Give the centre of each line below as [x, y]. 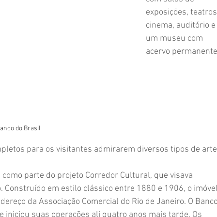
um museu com [175, 39]
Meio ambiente [54, 55]
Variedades [154, 94]
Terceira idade [94, 94]
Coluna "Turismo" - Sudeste [83, 17]
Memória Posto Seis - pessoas [144, 55]
